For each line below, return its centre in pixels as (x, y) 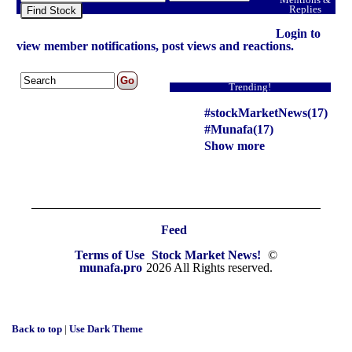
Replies (306, 9)
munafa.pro (110, 267)
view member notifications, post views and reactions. (155, 46)
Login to (298, 33)
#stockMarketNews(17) (266, 112)
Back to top (38, 330)
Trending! (250, 87)
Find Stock (51, 10)
